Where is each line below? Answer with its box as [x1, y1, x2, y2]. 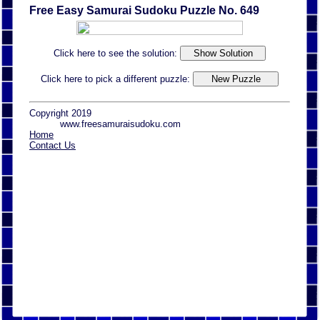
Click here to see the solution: [54, 47, 180, 59]
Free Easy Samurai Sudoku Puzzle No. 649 [29, 4, 259, 16]
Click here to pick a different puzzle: [41, 73, 193, 84]
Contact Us [29, 140, 76, 151]
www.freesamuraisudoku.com [60, 119, 181, 130]
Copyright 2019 [29, 108, 91, 119]
